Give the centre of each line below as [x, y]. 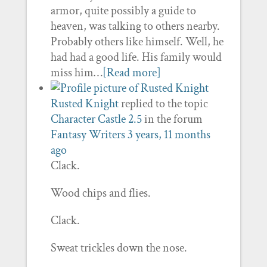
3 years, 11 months [169, 135]
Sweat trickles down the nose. [119, 248]
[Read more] [131, 73]
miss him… [76, 73]
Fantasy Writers [88, 135]
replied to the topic [163, 104]
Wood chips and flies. [100, 193]
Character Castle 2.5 [96, 119]
